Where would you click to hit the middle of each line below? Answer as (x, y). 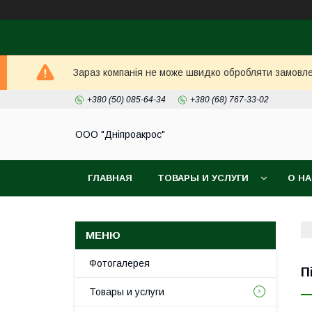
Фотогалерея (119, 263)
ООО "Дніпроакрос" (120, 135)
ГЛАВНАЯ (110, 178)
